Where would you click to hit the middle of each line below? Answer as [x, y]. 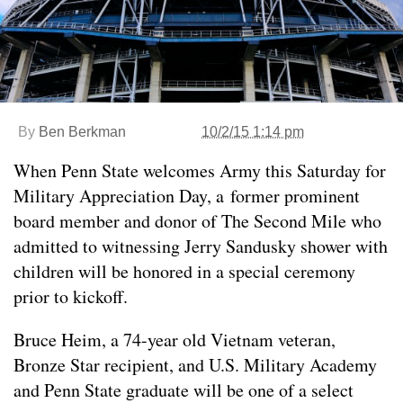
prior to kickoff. [71, 296]
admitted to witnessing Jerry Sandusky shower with [201, 246]
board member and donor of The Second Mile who [197, 220]
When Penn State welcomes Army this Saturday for [200, 170]
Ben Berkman [82, 131]
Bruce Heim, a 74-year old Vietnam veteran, [175, 339]
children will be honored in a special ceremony [184, 271]
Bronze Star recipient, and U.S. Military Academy [195, 364]
